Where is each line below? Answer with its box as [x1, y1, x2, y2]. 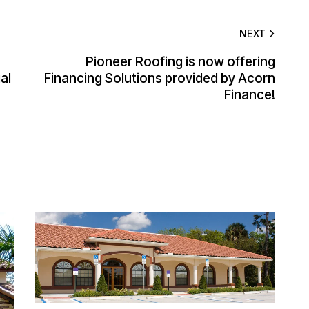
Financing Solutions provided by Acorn [43, 70, 275, 86]
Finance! [223, 86, 275, 103]
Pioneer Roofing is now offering [85, 53, 275, 70]
